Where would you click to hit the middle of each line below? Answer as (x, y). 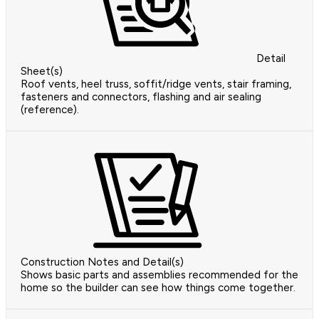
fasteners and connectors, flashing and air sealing (141, 97)
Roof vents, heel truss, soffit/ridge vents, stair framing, (156, 84)
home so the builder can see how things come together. (158, 288)
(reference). (50, 110)
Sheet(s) (42, 72)
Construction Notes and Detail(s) (102, 262)
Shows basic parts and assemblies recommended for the (159, 275)
